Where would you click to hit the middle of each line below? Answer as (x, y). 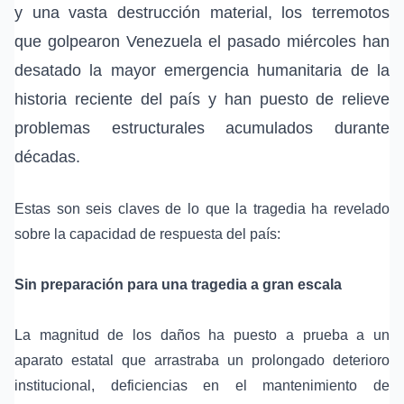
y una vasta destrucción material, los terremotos (202, 13)
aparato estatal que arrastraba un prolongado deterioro (202, 361)
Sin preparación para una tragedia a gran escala (178, 285)
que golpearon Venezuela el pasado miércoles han (202, 42)
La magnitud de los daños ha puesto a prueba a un (202, 335)
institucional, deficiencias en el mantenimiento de (202, 386)
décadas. (47, 157)
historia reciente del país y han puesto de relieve (202, 100)
